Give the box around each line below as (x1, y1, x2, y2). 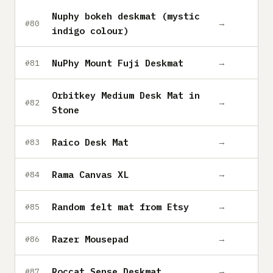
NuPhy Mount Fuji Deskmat (52, 57, 183, 69)
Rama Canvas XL (52, 168, 129, 180)
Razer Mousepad (52, 233, 129, 245)
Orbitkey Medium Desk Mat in (52, 89, 200, 101)
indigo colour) (52, 24, 129, 37)
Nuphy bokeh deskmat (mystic (52, 10, 200, 22)
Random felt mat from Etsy (52, 200, 189, 213)
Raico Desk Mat (52, 136, 129, 148)
